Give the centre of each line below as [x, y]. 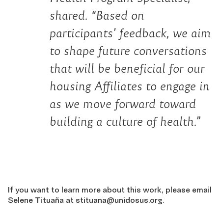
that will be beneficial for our [127, 68]
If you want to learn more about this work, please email [110, 189]
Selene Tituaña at [42, 200]
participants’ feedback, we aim [130, 33]
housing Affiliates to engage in [130, 86]
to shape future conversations [128, 51]
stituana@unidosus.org [119, 200]
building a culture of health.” [125, 121]
